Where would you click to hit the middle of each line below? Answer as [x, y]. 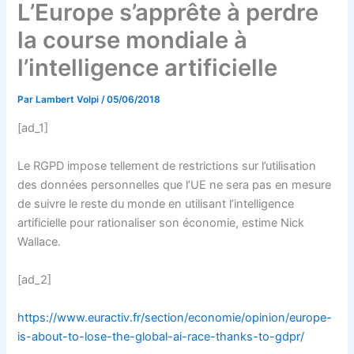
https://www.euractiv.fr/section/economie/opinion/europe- [175, 317]
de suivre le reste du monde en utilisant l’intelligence [156, 203]
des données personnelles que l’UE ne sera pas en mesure [175, 185]
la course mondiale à [133, 40]
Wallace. [40, 241]
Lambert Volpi [69, 100]
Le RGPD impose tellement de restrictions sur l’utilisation [167, 166]
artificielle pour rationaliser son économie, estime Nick [161, 222]
